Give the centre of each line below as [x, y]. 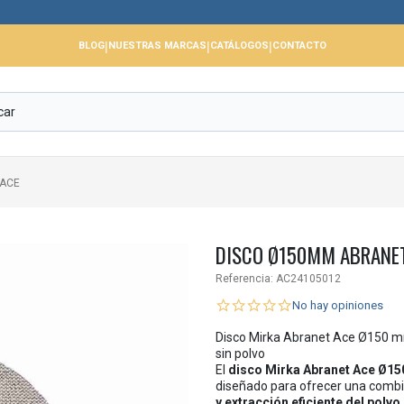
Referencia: [244, 279]
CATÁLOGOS [239, 46]
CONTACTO [299, 46]
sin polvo [240, 353]
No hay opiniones [338, 305]
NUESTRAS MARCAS [157, 46]
